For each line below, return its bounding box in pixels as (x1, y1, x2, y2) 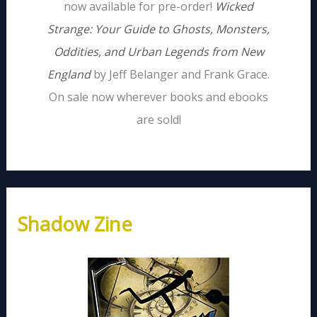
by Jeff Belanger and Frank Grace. (91, 66, 270, 82)
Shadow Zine (17, 210, 132, 237)
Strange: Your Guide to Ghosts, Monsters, (47, 21, 270, 37)
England (47, 66, 91, 82)
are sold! (136, 111, 181, 127)
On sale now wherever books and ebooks (49, 88, 268, 105)
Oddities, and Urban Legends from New (53, 43, 264, 59)
